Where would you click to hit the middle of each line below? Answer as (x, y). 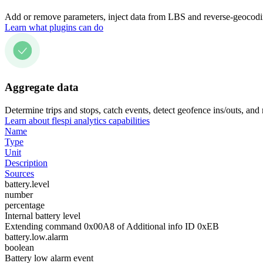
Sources (19, 173)
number (19, 195)
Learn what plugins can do (54, 27)
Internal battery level (43, 216)
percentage (25, 205)
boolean (19, 247)
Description (26, 163)
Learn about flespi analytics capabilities (77, 121)
